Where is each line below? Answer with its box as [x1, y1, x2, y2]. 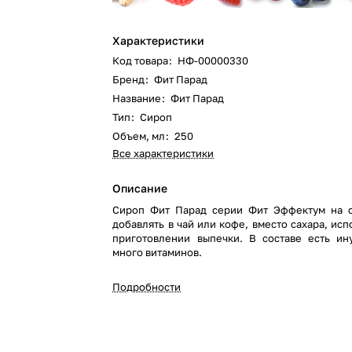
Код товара [112, 54, 169, 67]
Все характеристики [112, 147, 214, 159]
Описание [112, 181, 168, 195]
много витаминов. [112, 246, 203, 258]
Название [112, 92, 162, 104]
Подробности [112, 280, 181, 293]
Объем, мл [112, 130, 166, 142]
